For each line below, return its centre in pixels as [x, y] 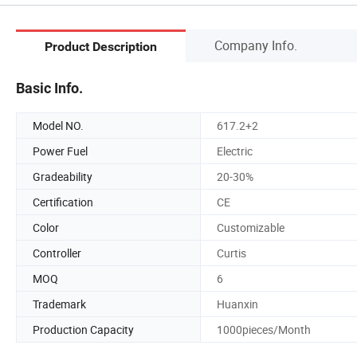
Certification [63, 202]
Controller [57, 253]
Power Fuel [60, 151]
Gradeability [63, 176]
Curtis [231, 253]
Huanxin [237, 304]
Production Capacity [83, 329]
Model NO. [58, 125]
